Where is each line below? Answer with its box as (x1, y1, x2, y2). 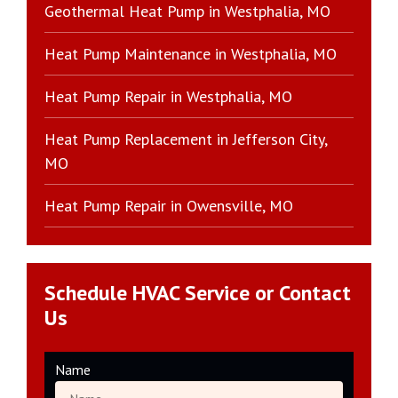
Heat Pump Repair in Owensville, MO (44, 195, 293, 217)
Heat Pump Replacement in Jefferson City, (44, 129, 328, 150)
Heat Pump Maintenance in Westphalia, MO (44, 44, 337, 65)
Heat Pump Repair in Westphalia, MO (44, 86, 292, 107)
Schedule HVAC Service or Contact (44, 279, 351, 307)
